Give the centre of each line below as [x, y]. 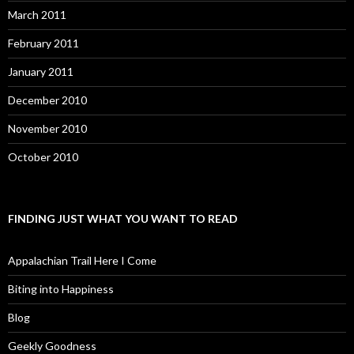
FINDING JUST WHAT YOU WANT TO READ [123, 218]
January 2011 [41, 72]
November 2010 [47, 128]
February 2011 [43, 43]
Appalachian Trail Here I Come [82, 260]
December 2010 [47, 100]
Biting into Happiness [61, 289]
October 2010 [43, 157]
